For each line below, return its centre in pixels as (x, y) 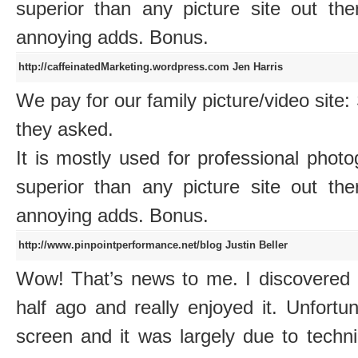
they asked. (65, 129)
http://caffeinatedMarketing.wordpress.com (125, 67)
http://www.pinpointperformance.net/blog (122, 245)
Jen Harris (258, 67)
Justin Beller (257, 245)
